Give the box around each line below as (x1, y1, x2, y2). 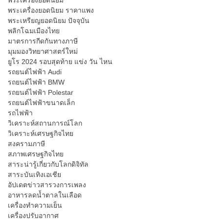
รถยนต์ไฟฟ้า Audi (8, 68, 62, 76)
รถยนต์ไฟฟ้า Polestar (8, 88, 73, 96)
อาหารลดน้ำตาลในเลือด (8, 191, 82, 199)
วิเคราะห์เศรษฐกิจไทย (8, 130, 73, 137)
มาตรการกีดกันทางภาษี (8, 37, 78, 45)
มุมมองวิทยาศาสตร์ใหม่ (8, 47, 78, 55)
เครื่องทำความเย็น (8, 201, 62, 209)
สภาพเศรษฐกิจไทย (8, 150, 64, 158)
